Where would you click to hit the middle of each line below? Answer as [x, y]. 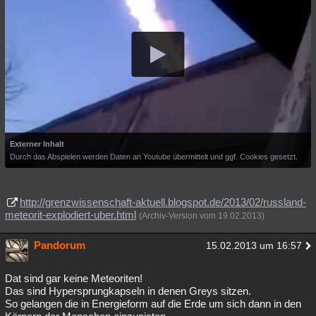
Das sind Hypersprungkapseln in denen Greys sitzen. [128, 291]
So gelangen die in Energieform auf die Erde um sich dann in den [153, 303]
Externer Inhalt [37, 144]
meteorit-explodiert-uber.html [71, 214]
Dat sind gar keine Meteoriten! [74, 278]
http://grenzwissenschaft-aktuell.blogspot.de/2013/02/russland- [163, 202]
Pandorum [60, 245]
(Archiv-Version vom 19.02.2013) [202, 215]
